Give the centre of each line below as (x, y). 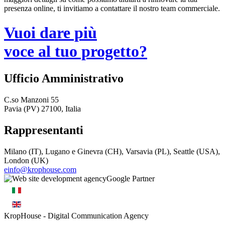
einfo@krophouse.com (40, 169)
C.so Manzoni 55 (31, 99)
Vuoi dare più (50, 33)
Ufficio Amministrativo (64, 78)
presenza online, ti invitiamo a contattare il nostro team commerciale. (112, 8)
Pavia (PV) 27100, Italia (42, 108)
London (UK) (26, 160)
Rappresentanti (44, 130)
